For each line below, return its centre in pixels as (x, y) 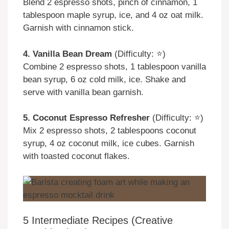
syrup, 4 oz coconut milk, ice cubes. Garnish (109, 144)
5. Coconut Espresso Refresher (86, 118)
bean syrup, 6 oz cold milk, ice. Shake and (104, 79)
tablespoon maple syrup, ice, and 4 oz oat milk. (113, 15)
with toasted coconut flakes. (76, 156)
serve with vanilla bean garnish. (83, 92)
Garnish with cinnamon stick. (78, 28)
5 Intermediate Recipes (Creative (98, 221)
